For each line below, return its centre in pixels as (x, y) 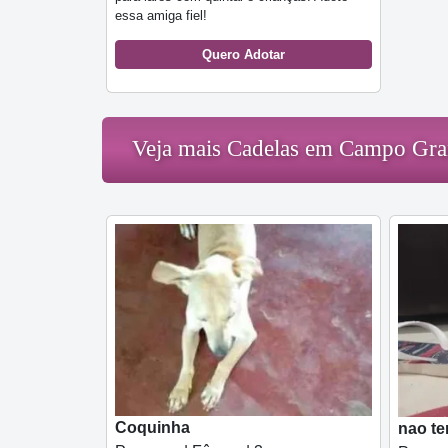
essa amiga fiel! (161, 16)
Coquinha (152, 427)
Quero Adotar (243, 55)
